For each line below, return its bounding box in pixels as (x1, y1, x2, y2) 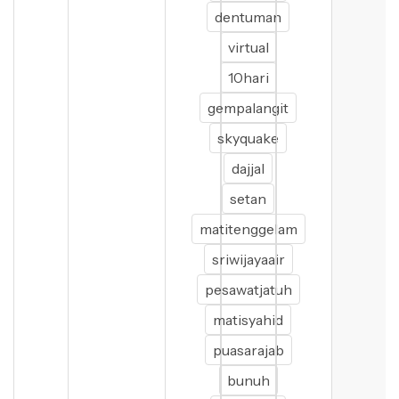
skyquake (217, 129, 280, 147)
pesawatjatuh (204, 281, 292, 298)
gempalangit (208, 99, 289, 117)
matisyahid (213, 311, 284, 329)
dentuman (215, 8, 282, 26)
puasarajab (212, 341, 284, 359)
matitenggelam (199, 220, 297, 238)
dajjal (232, 159, 265, 177)
